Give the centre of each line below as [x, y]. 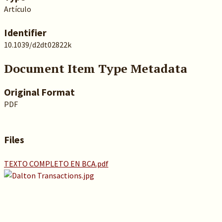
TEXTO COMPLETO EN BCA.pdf [56, 164]
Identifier [25, 32]
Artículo [17, 9]
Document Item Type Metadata [95, 68]
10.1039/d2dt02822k [37, 45]
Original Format [39, 92]
